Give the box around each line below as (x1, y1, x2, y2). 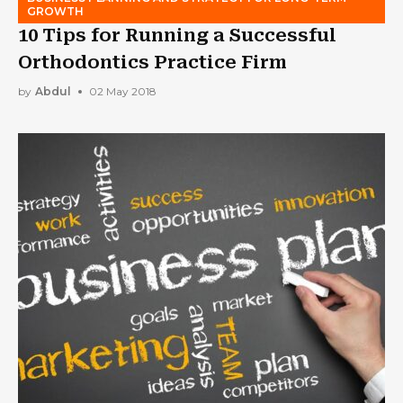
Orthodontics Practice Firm (18, 50, 287, 73)
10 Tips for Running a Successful (18, 23, 336, 46)
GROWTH (27, 4, 84, 18)
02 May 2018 (89, 85, 157, 98)
